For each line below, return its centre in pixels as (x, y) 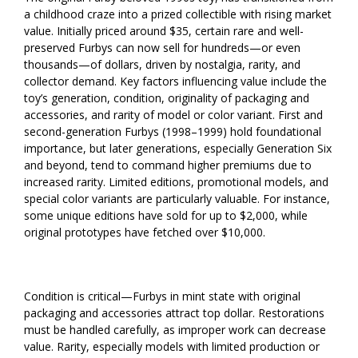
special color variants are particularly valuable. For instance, (177, 198)
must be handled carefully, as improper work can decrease (175, 329)
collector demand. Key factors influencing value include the (175, 81)
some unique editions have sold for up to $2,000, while (166, 215)
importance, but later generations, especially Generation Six (178, 148)
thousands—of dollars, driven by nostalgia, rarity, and (162, 64)
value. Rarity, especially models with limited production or (172, 346)
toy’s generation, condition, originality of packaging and (167, 97)
